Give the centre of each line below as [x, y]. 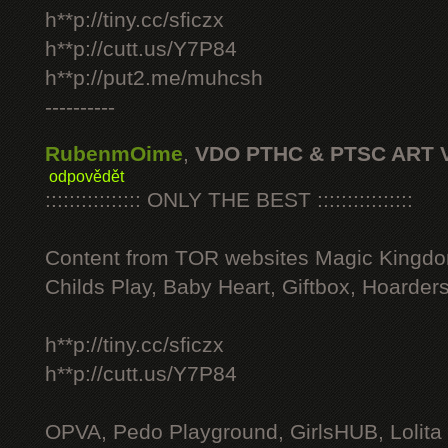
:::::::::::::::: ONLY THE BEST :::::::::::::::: [229, 200]
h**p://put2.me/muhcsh [154, 78]
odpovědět [86, 176]
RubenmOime [114, 154]
